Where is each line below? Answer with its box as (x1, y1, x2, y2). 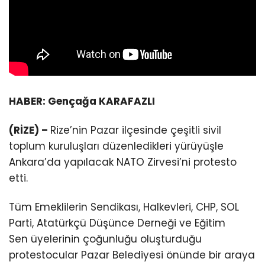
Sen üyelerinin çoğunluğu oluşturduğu (9, 231, 202, 246)
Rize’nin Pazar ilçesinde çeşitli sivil (50, 122, 221, 137)
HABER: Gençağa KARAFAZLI (9, 93, 155, 108)
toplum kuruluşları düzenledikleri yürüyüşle (9, 138, 224, 153)
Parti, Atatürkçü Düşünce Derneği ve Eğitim (9, 215, 225, 230)
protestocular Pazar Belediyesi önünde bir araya (9, 247, 255, 262)
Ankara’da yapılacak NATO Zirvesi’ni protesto (9, 154, 237, 169)
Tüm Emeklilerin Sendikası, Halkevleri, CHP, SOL (9, 199, 239, 214)
